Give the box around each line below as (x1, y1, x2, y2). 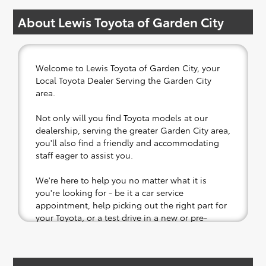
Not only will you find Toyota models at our (36, 111, 208, 123)
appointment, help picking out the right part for (36, 198, 227, 211)
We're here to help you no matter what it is (36, 173, 207, 186)
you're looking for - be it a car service (36, 186, 183, 198)
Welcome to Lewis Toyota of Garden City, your (36, 61, 220, 74)
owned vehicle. (36, 223, 96, 236)
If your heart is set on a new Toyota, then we (36, 248, 212, 261)
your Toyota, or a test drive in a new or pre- (36, 211, 207, 223)
